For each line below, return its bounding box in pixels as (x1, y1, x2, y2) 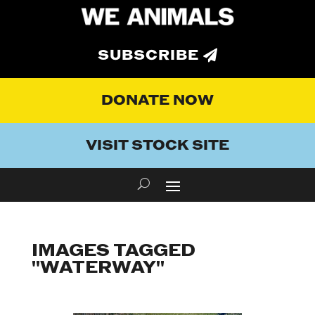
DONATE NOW (101, 91, 214, 110)
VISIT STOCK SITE (86, 136, 229, 155)
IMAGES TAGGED (31, 240, 195, 262)
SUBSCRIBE (98, 46, 199, 65)
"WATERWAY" (31, 257, 165, 279)
